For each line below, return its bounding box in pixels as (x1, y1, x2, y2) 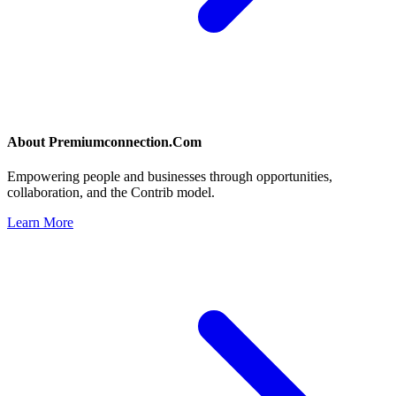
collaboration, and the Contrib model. (7, 185, 215, 201)
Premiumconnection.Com (49, 134, 202, 150)
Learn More (7, 215, 73, 231)
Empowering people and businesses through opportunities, (7, 169, 332, 185)
